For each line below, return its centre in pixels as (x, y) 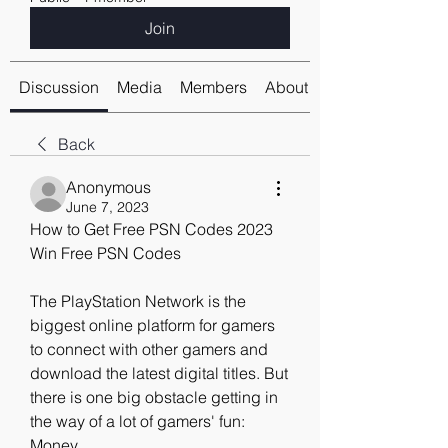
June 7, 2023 (107, 207)
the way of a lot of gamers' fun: (137, 421)
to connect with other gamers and (149, 349)
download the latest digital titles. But (159, 373)
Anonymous (108, 187)
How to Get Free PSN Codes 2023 (151, 229)
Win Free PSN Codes (105, 253)
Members (213, 87)
